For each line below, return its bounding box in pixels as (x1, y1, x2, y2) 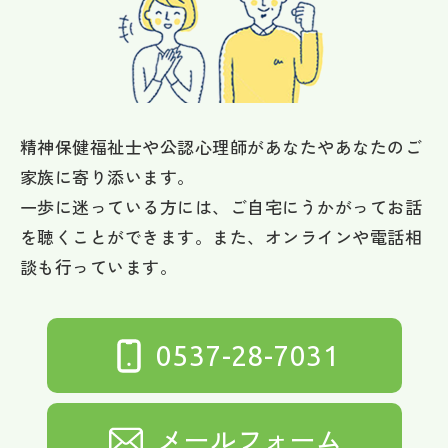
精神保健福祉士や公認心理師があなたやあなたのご (20, 137, 423, 157)
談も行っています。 (20, 257, 178, 277)
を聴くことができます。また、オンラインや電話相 (20, 227, 423, 247)
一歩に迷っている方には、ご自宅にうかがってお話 (20, 197, 423, 217)
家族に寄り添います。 (20, 167, 195, 187)
